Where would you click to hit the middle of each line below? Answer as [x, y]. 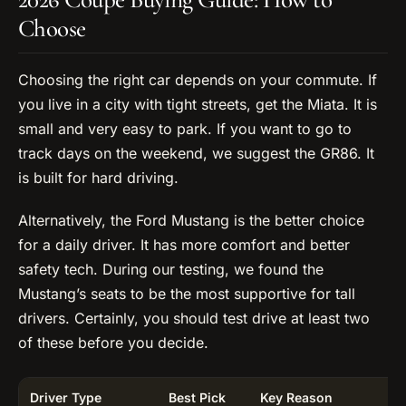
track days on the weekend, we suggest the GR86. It [196, 154]
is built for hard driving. [98, 178]
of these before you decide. [113, 343]
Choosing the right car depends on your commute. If [198, 80]
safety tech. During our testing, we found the [171, 270]
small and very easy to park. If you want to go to [185, 129]
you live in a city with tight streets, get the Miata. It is [198, 105]
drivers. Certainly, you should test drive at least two [194, 319]
